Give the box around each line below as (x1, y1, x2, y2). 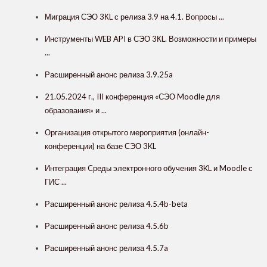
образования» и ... (45, 105, 107, 115)
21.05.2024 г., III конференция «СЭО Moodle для (45, 91, 220, 101)
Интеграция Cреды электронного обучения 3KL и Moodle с (45, 163, 253, 173)
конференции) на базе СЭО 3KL (45, 141, 156, 151)
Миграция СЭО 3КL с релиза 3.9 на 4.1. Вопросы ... (45, 11, 224, 21)
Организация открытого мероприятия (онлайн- (45, 127, 209, 137)
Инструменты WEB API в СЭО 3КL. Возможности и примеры (45, 33, 256, 44)
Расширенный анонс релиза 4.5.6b (45, 221, 169, 231)
